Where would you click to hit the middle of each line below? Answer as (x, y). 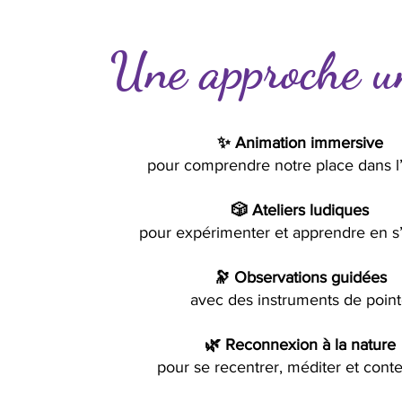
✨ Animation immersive (301, 143)
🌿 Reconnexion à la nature (301, 345)
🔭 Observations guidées (301, 277)
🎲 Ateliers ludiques (301, 210)
